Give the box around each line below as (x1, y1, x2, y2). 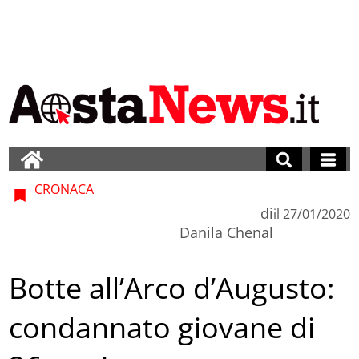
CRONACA (31, 179, 95, 198)
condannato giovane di (9, 308, 316, 348)
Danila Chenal (179, 222, 273, 242)
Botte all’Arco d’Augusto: (9, 268, 335, 309)
